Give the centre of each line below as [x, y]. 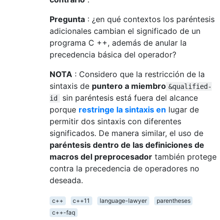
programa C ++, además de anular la [118, 42]
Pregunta [67, 19]
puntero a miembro [129, 86]
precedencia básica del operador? [113, 54]
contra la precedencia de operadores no [124, 168]
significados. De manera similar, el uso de [126, 133]
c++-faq [63, 212]
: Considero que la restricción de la [138, 74]
